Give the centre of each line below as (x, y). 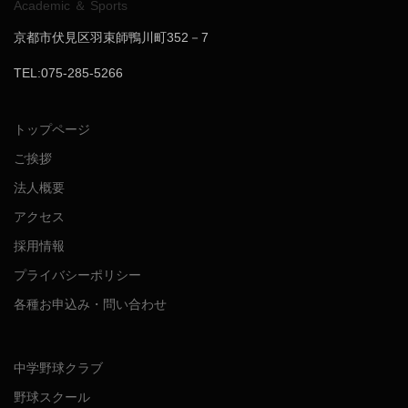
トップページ (52, 130)
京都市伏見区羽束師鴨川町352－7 (111, 38)
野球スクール (52, 398)
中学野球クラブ (58, 368)
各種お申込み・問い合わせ (90, 305)
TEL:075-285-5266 (68, 73)
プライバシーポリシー (77, 275)
